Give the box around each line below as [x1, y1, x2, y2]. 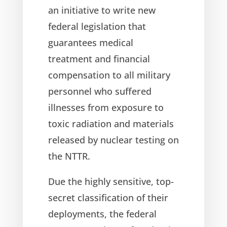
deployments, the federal [48, 207, 157, 220]
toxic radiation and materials [48, 117, 174, 130]
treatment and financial [48, 52, 150, 65]
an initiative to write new [48, 4, 156, 16]
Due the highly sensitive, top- [48, 175, 174, 187]
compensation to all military [48, 68, 170, 81]
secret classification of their [48, 191, 168, 204]
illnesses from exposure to [48, 101, 164, 113]
